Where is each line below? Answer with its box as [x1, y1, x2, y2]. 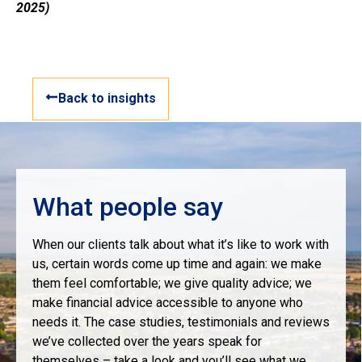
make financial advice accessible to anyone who [32, 295, 303, 311]
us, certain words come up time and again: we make [32, 256, 322, 272]
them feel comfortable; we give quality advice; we [32, 276, 312, 292]
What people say [32, 192, 223, 223]
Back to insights [58, 90, 156, 107]
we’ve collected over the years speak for [32, 334, 262, 350]
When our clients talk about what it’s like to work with [32, 237, 329, 253]
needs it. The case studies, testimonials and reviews [32, 314, 330, 330]
